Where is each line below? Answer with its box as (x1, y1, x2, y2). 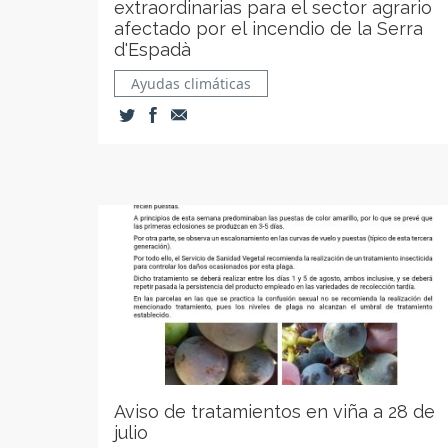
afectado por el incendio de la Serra (114, 18, 423, 39)
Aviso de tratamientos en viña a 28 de (114, 401, 435, 422)
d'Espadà (114, 39, 191, 60)
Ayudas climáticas (131, 74, 251, 93)
